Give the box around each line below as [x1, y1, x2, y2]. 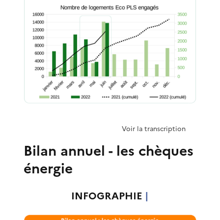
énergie [24, 158, 73, 179]
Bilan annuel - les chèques [24, 140, 193, 162]
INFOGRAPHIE [71, 189, 145, 204]
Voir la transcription [122, 124, 186, 134]
